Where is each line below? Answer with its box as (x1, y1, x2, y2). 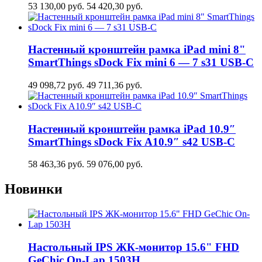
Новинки (5, 181, 63, 197)
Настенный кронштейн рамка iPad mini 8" (28, 43, 246, 56)
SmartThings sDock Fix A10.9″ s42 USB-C (28, 135, 235, 148)
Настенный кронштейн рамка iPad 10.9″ (28, 122, 236, 135)
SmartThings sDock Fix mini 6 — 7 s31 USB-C (28, 56, 254, 69)
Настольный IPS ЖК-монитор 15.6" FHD (28, 240, 239, 253)
